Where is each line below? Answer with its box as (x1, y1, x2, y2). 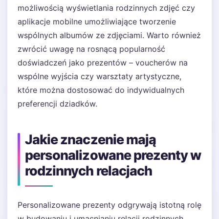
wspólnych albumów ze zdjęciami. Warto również (18, 30, 201, 40)
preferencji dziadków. (18, 99, 97, 109)
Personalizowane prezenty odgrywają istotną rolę (18, 200, 201, 210)
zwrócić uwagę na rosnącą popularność (18, 44, 165, 54)
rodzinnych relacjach (25, 163, 153, 179)
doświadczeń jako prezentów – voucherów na (18, 58, 188, 67)
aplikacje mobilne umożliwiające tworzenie (18, 17, 176, 26)
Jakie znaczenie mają (25, 131, 156, 148)
